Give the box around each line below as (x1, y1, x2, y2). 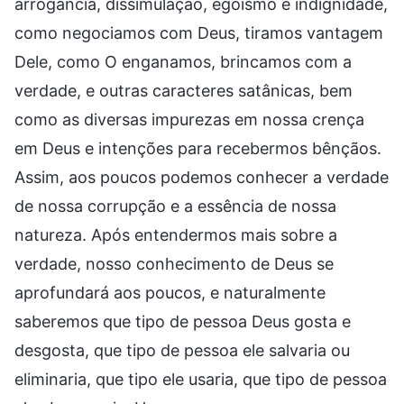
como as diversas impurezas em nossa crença (14, 109, 364, 129)
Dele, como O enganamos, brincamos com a (14, 51, 352, 71)
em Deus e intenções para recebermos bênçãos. (14, 138, 381, 158)
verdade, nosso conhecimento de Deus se (14, 253, 334, 273)
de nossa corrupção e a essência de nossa (14, 196, 336, 216)
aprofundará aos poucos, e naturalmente (14, 282, 326, 302)
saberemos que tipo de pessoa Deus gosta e (14, 311, 351, 331)
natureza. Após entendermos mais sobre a (14, 225, 337, 244)
